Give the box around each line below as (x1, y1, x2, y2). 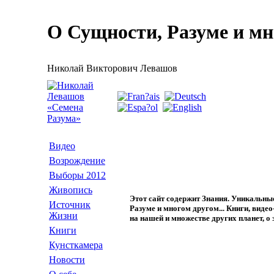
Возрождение (49, 155, 105, 166)
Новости (49, 254, 85, 265)
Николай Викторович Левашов (47, 63, 177, 73)
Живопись (49, 185, 92, 195)
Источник (49, 199, 91, 210)
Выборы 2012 (49, 170, 106, 180)
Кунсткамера (49, 240, 103, 250)
